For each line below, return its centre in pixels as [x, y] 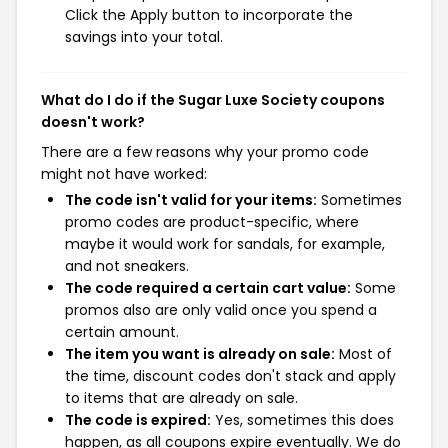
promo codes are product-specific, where [212, 222]
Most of [363, 354]
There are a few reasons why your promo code [205, 152]
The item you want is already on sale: [200, 354]
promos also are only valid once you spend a [221, 310]
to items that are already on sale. [181, 398]
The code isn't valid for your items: [191, 200]
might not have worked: [124, 174]
